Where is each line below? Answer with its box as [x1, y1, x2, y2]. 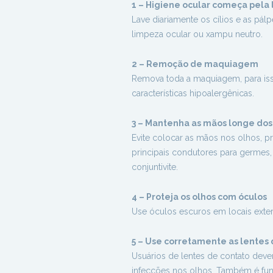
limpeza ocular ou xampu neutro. [132, 29, 263, 39]
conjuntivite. [132, 162, 178, 172]
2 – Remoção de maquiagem [132, 59, 258, 69]
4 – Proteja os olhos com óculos [132, 192, 267, 202]
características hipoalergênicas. [132, 88, 254, 98]
